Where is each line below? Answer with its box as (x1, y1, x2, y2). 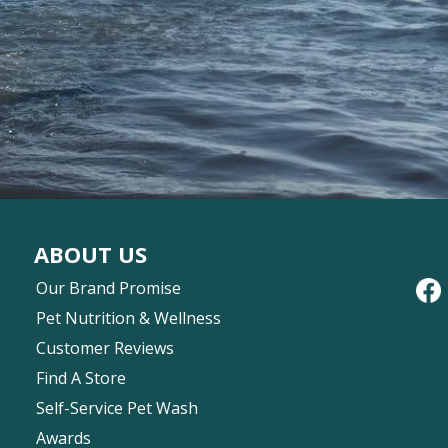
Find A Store (36, 366, 126, 389)
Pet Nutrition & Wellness (36, 306, 221, 329)
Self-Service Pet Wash (36, 396, 198, 419)
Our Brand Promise (36, 276, 181, 299)
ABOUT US (34, 238, 147, 269)
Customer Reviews (36, 336, 174, 359)
